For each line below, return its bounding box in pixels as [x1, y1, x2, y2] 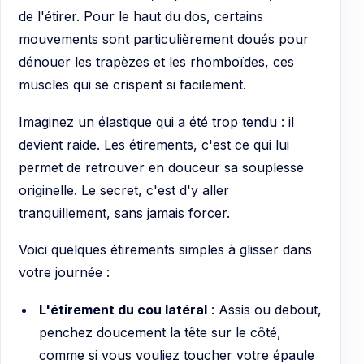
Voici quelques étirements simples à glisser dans [19, 241, 312, 258]
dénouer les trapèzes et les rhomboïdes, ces [19, 53, 294, 70]
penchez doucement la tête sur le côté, [38, 323, 281, 340]
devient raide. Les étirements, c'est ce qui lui [19, 136, 289, 153]
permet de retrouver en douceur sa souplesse [19, 158, 304, 175]
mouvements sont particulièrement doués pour [19, 30, 309, 47]
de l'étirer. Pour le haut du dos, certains [19, 7, 263, 24]
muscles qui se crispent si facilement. [19, 76, 246, 93]
